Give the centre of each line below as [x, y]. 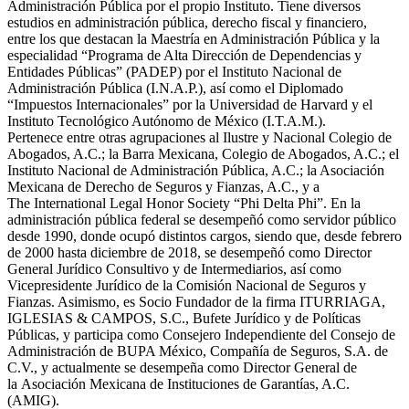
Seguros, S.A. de [339, 351]
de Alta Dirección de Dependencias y [254, 55]
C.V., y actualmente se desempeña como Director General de [182, 367]
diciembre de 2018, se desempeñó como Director [231, 252]
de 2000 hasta [47, 252]
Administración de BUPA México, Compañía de [147, 351]
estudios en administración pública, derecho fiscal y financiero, [187, 22]
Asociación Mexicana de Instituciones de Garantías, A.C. [185, 383]
